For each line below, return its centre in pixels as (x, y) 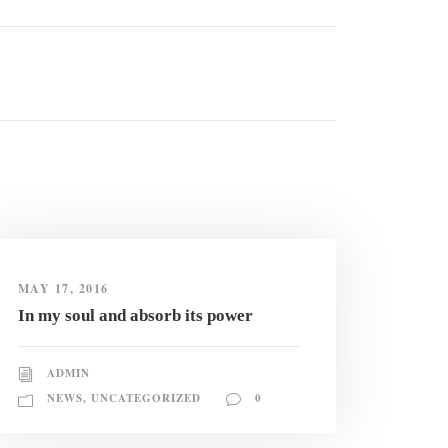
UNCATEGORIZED (145, 398)
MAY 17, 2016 (63, 289)
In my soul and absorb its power (135, 316)
